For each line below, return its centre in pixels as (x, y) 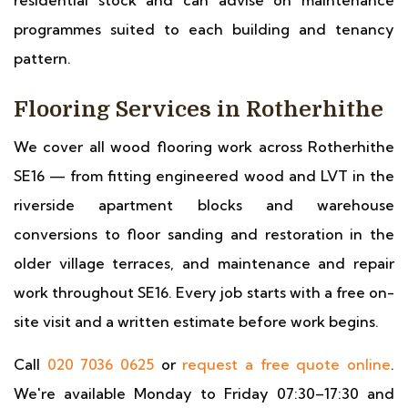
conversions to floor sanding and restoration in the (204, 234)
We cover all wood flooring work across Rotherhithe (204, 147)
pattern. (42, 58)
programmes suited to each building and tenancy (204, 29)
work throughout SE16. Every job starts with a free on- (204, 292)
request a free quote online (287, 364)
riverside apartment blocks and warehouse (204, 205)
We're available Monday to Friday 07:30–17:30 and (204, 393)
